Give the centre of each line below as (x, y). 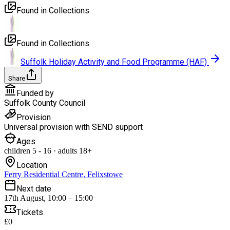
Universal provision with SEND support (73, 127)
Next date (34, 188)
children (17, 150)
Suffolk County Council (45, 103)
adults (66, 150)
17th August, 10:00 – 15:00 (49, 198)
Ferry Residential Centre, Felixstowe (63, 174)
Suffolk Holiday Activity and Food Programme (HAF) (115, 62)
